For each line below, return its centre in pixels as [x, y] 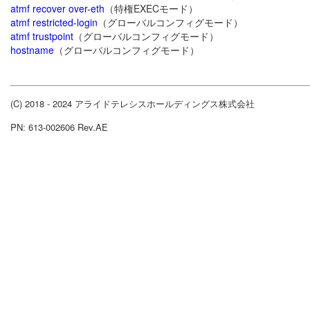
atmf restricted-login [54, 22]
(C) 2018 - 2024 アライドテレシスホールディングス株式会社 [133, 104]
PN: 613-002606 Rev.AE [59, 127]
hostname [32, 50]
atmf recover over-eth [57, 9]
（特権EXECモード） [151, 9]
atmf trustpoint [42, 36]
